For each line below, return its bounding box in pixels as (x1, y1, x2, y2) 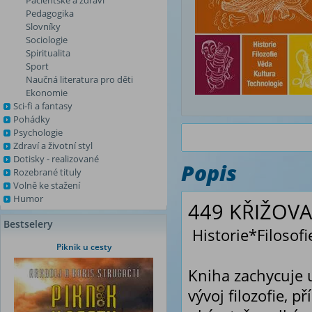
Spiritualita (26, 47, 70, 59)
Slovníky (26, 20, 61, 33)
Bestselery (3, 217, 53, 231)
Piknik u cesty (56, 241, 111, 253)
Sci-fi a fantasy (13, 100, 72, 112)
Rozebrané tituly (13, 166, 81, 178)
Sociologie (26, 33, 68, 46)
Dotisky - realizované (13, 153, 99, 165)
